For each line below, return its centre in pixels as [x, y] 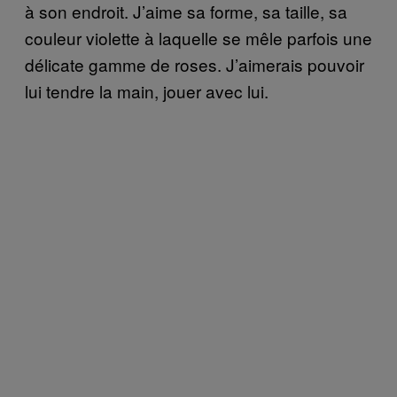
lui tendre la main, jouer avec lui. [147, 90]
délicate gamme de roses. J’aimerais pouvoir [195, 64]
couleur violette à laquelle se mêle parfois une [198, 37]
